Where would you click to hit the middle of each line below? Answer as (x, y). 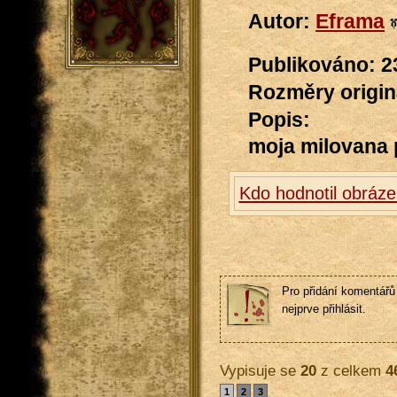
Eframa (350, 22)
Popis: (280, 120)
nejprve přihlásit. (323, 308)
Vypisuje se (260, 370)
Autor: (282, 22)
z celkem (350, 370)
